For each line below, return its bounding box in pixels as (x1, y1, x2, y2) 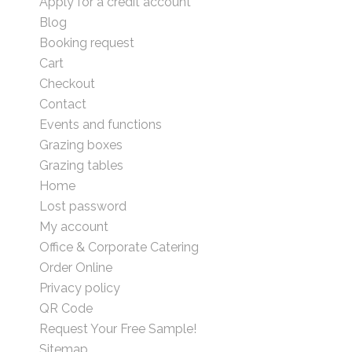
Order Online (39, 260, 112, 275)
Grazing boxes (39, 137, 123, 152)
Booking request (39, 35, 134, 50)
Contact (39, 97, 86, 112)
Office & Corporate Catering (39, 240, 199, 255)
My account (39, 219, 108, 234)
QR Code (39, 301, 93, 316)
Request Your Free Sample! (39, 321, 196, 336)
